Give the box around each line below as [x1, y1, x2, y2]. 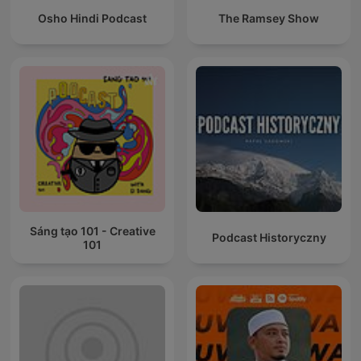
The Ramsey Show [218, 11, 319, 26]
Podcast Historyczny [211, 230, 326, 245]
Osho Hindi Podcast [38, 11, 147, 26]
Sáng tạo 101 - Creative [29, 223, 156, 238]
